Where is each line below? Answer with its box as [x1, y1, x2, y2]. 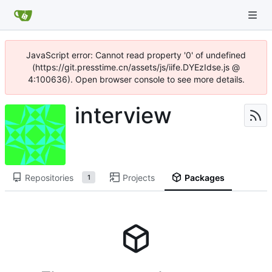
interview [75, 101, 172, 129]
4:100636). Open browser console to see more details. [27, 74, 245, 84]
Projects [123, 172, 155, 183]
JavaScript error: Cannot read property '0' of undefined [26, 50, 246, 60]
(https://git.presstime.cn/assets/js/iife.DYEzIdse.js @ [32, 62, 240, 72]
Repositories [24, 172, 73, 183]
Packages [184, 172, 225, 183]
